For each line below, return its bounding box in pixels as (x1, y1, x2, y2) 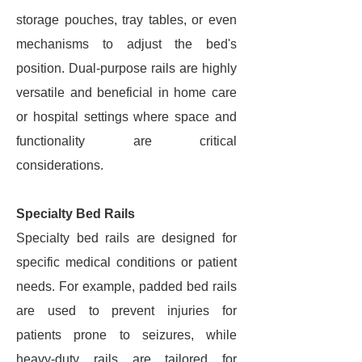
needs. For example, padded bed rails (16, 280, 237, 293)
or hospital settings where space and (16, 110, 237, 124)
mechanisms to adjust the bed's (16, 37, 237, 51)
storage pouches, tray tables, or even (16, 13, 237, 27)
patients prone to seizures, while (16, 328, 237, 342)
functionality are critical (16, 134, 237, 148)
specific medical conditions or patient (16, 255, 237, 269)
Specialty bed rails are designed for (16, 231, 237, 245)
